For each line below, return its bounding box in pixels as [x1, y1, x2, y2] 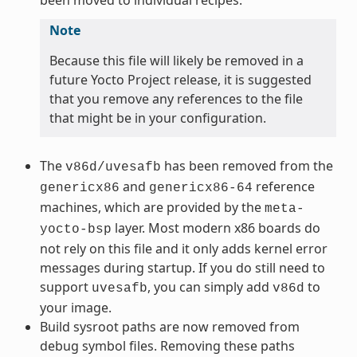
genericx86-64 [148, 180, 253, 195]
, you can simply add [147, 277, 273, 296]
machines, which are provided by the [39, 198, 265, 216]
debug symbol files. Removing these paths [39, 336, 295, 355]
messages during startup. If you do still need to [39, 258, 325, 277]
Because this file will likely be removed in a [49, 51, 304, 69]
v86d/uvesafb [65, 159, 161, 175]
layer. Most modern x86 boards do [111, 218, 320, 237]
